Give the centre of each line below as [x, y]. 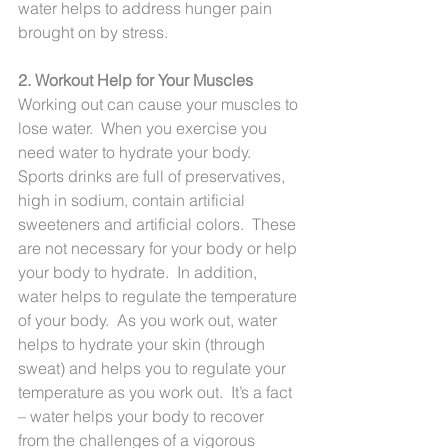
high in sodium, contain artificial [133, 199]
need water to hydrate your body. [138, 151]
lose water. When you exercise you [144, 127]
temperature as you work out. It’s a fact [157, 391]
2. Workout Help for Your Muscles [135, 79]
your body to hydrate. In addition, [139, 271]
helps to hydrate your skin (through [143, 343]
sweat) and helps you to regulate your [154, 367]
